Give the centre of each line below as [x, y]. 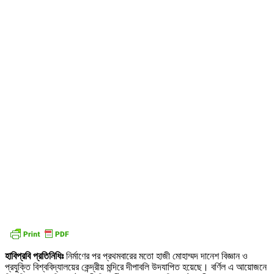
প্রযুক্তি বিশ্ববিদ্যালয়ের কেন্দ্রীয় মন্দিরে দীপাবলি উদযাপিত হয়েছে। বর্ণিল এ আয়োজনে [136, 267]
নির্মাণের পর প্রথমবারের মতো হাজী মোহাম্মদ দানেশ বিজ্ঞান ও [156, 256]
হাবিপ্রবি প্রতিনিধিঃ [34, 256]
